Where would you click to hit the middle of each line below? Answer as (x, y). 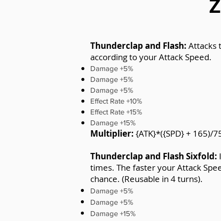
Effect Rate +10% (116, 101)
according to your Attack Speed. (151, 57)
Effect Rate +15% (116, 112)
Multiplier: (112, 133)
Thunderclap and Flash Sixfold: (155, 156)
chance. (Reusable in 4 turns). (147, 179)
